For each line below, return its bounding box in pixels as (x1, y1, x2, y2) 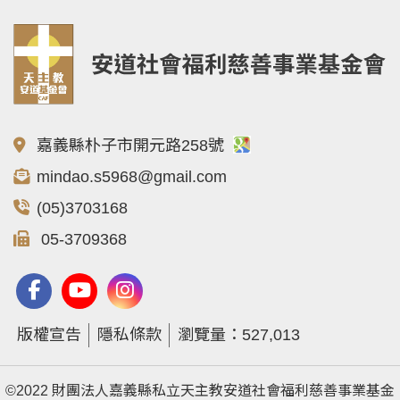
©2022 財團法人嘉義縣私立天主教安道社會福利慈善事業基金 (5, 383, 395, 398)
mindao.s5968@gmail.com (37, 168, 227, 186)
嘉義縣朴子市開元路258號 (37, 137, 229, 154)
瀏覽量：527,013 (178, 326, 300, 344)
